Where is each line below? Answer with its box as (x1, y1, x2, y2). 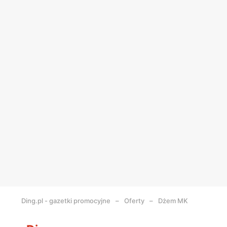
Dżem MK (158, 197, 188, 205)
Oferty (124, 197, 144, 205)
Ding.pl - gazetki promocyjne (21, 197, 110, 205)
